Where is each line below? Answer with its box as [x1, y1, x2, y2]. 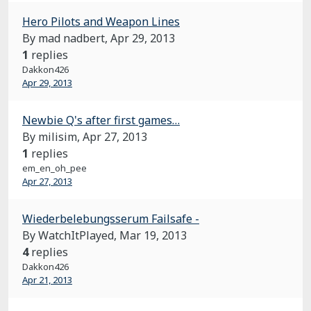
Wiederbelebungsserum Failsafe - [22, 211, 199, 226]
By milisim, [22, 129, 83, 144]
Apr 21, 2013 [22, 274, 72, 286]
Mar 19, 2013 [119, 228, 187, 243]
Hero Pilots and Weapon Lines [22, 14, 180, 29]
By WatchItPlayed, [22, 228, 119, 243]
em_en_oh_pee [22, 162, 87, 174]
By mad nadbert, [22, 31, 110, 46]
